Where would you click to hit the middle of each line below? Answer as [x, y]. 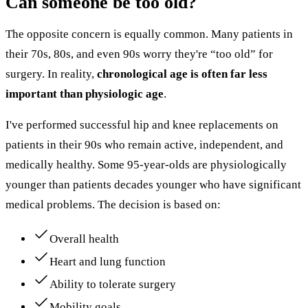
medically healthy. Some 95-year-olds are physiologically [146, 164]
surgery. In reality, [51, 74]
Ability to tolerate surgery [113, 284]
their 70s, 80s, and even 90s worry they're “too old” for [139, 54]
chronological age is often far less [182, 74]
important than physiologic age [85, 93]
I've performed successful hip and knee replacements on [142, 124]
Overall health [84, 239]
